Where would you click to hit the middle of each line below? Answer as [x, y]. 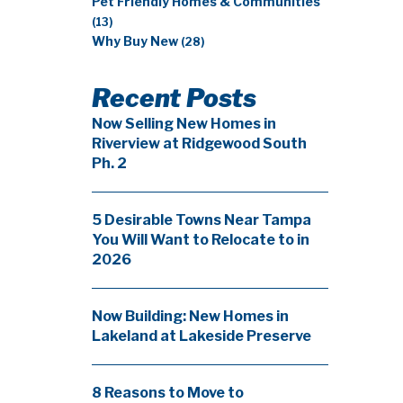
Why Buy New [136, 41]
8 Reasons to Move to [168, 393]
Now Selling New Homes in [184, 124]
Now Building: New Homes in [190, 316]
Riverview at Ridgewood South [199, 143]
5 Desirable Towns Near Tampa [201, 220]
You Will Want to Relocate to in [201, 240]
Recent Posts [174, 98]
